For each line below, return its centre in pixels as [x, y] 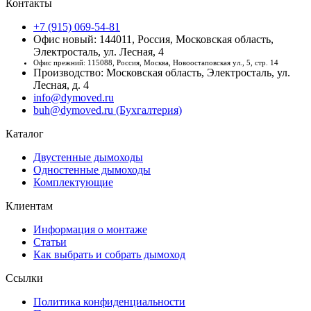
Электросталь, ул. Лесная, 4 [99, 51]
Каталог [25, 133]
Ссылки [24, 278]
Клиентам [29, 205]
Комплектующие [73, 182]
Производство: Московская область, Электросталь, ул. [162, 72]
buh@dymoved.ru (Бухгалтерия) [108, 110]
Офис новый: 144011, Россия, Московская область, [153, 39]
